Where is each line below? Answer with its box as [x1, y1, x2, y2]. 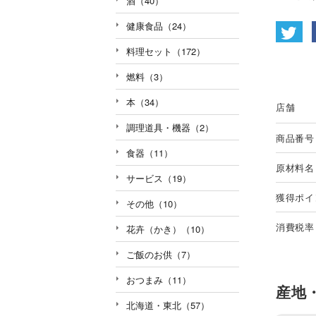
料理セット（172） [126, 44, 205, 58]
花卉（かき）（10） [126, 221, 209, 236]
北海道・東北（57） [126, 298, 209, 312]
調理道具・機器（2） [126, 120, 214, 134]
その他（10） [126, 196, 182, 210]
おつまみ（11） [126, 272, 191, 286]
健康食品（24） [126, 18, 191, 32]
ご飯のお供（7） [126, 247, 195, 261]
